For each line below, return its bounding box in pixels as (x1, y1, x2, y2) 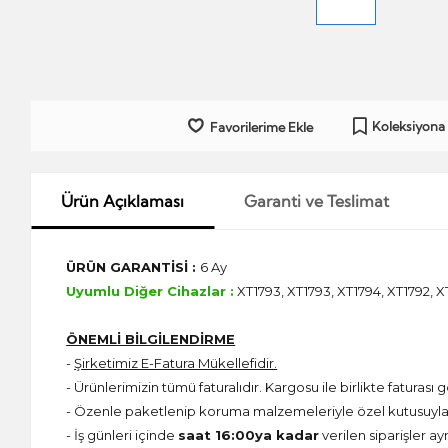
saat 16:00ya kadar (178, 427, 320, 444)
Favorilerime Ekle (210, 119, 314, 136)
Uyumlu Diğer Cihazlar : (66, 283, 235, 300)
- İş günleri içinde (66, 427, 179, 444)
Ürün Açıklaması (61, 191, 185, 212)
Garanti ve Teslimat (244, 191, 390, 212)
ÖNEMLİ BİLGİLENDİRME (66, 331, 236, 348)
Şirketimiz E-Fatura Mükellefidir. (74, 355, 278, 372)
